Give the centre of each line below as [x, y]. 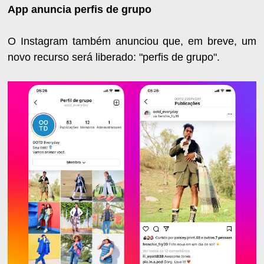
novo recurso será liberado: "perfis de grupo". [114, 57]
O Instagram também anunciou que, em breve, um [132, 41]
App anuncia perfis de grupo [80, 9]
